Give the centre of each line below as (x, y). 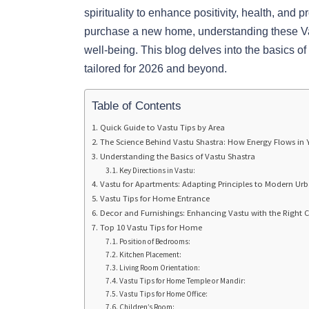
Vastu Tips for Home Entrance (154, 198)
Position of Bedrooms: (155, 241)
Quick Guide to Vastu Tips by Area (162, 127)
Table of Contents (137, 106)
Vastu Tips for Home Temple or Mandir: (183, 280)
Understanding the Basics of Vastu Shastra (177, 156)
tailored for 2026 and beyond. (156, 68)
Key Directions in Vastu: (158, 170)
